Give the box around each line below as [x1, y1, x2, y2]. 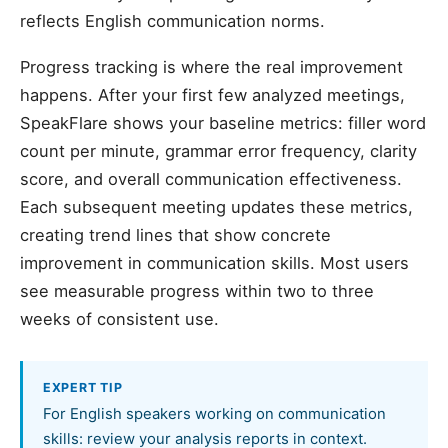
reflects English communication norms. [20, 11, 325, 31]
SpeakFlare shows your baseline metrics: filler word [20, 113, 426, 133]
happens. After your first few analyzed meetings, [20, 85, 405, 105]
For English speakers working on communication [43, 405, 386, 423]
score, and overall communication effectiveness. [20, 169, 402, 189]
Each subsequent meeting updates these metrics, [20, 197, 413, 217]
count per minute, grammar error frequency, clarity [20, 141, 417, 161]
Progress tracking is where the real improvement [20, 57, 403, 77]
